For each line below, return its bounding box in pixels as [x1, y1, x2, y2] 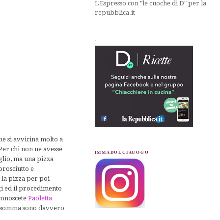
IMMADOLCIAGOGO [94, 149, 149, 156]
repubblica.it [94, 8, 135, 16]
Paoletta [28, 194, 53, 202]
